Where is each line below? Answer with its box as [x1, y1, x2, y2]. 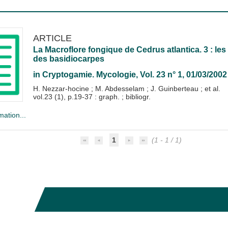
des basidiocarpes [33, 54, 104, 63]
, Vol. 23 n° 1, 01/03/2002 [135, 70, 227, 79]
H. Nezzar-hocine [33, 84, 91, 93]
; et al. [200, 84, 220, 93]
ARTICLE [33, 32, 72, 43]
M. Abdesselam [95, 84, 147, 93]
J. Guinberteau [150, 84, 201, 93]
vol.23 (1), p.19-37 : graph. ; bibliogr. [33, 92, 151, 101]
